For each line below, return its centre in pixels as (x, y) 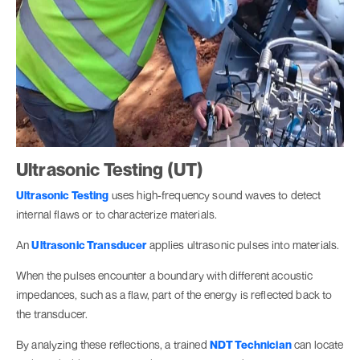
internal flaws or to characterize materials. (117, 215)
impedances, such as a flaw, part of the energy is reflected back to (174, 295)
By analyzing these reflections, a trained (113, 345)
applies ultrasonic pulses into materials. (243, 245)
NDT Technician (250, 345)
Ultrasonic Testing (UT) (110, 170)
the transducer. (53, 314)
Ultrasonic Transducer (89, 245)
